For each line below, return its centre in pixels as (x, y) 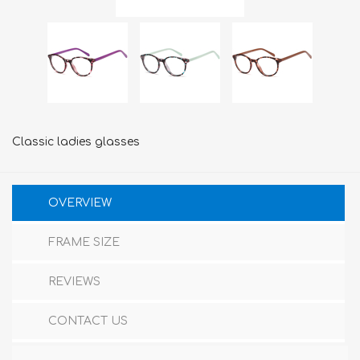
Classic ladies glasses (76, 142)
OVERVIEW (80, 203)
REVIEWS (74, 282)
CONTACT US (88, 321)
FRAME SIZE (84, 242)
